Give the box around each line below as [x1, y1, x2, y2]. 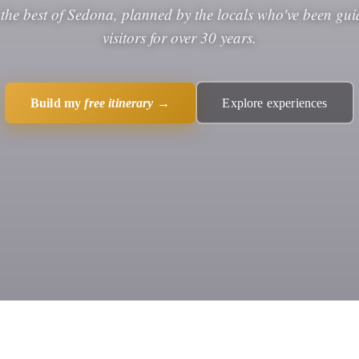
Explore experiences [222, 95, 328, 110]
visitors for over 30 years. [103, 27, 256, 48]
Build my [30, 95, 85, 110]
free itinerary [84, 95, 154, 110]
